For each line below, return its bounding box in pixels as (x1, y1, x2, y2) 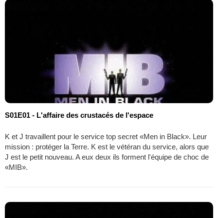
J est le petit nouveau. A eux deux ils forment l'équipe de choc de (5, 153, 209, 162)
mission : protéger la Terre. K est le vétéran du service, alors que (5, 143, 209, 151)
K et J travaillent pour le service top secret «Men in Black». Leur (5, 132, 207, 141)
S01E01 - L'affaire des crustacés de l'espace (5, 111, 153, 120)
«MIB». (5, 163, 28, 172)
